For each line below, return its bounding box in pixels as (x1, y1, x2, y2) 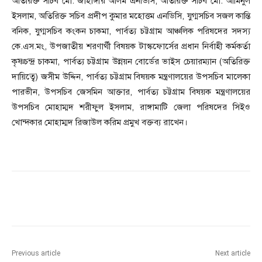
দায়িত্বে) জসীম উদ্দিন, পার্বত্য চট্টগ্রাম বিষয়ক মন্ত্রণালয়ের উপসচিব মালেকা (12, 71, 250, 82)
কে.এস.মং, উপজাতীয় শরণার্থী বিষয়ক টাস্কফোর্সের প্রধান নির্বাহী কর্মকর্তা (12, 41, 250, 52)
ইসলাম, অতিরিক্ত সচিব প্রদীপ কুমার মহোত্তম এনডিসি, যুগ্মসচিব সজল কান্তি (12, 11, 250, 22)
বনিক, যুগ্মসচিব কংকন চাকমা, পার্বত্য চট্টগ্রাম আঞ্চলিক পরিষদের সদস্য (12, 26, 250, 37)
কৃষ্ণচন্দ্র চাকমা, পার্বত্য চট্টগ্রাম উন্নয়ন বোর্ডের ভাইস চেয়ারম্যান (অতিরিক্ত (12, 56, 250, 67)
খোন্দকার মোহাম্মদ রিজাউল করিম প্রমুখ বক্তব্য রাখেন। (12, 117, 188, 128)
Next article (215, 249, 250, 258)
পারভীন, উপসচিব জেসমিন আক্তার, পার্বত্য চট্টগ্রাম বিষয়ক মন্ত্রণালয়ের (12, 87, 250, 98)
